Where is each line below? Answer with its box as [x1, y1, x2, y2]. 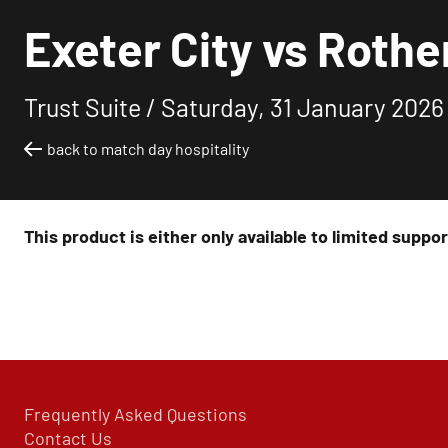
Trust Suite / [24, 91, 161, 122]
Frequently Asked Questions [24, 403, 247, 425]
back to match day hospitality [47, 138, 249, 158]
